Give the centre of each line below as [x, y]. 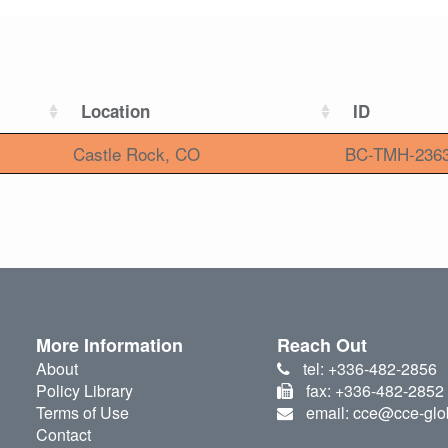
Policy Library [84, 391]
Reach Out [322, 345]
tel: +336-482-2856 [369, 369]
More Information [109, 345]
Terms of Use [82, 413]
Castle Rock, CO [136, 154]
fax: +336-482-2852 [374, 391]
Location [115, 111]
